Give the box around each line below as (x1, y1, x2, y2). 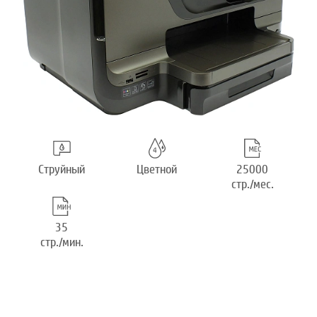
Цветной (137, 162, 178, 178)
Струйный (38, 162, 86, 178)
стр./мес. (231, 177, 274, 192)
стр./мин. (40, 235, 83, 250)
